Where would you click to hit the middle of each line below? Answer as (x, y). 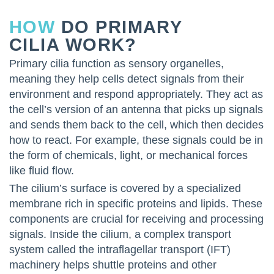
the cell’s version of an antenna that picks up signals (136, 109)
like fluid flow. (42, 171)
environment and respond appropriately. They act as (136, 94)
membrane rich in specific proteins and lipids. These (136, 204)
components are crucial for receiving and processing (136, 219)
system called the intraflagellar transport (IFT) (120, 250)
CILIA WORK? (73, 45)
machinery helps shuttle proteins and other (113, 265)
